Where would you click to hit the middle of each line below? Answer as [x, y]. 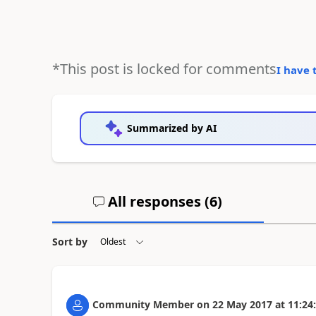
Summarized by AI [171, 128]
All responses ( [157, 201]
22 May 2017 [242, 304]
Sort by [69, 241]
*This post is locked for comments [164, 68]
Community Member [143, 304]
